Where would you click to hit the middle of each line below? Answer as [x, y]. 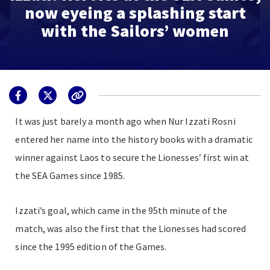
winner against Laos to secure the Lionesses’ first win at [132, 157]
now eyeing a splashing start [135, 12]
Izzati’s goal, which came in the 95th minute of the [121, 210]
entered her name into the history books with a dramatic [134, 139]
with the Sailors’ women [135, 30]
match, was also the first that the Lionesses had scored [130, 228]
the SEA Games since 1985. [70, 175]
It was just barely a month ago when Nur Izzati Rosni [125, 121]
